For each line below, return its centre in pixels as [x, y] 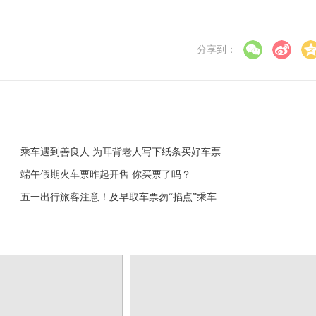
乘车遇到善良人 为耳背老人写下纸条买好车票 [121, 152]
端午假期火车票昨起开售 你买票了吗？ [106, 175]
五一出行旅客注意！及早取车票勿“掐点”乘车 [119, 197]
